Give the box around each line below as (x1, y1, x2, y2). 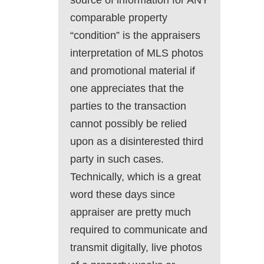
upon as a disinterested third (70, 136, 203, 148)
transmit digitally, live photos (70, 242, 202, 254)
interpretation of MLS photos (70, 47, 203, 60)
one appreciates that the (70, 82, 184, 95)
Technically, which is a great (70, 171, 201, 183)
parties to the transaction (70, 100, 186, 113)
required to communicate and (70, 224, 207, 236)
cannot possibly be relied (70, 118, 187, 130)
